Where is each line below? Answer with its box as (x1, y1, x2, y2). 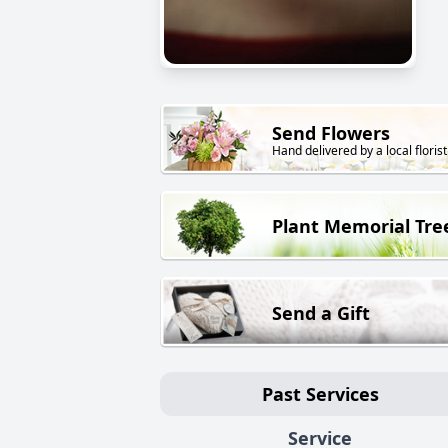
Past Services (261, 381, 379, 406)
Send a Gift (272, 300, 370, 325)
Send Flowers (272, 121, 390, 146)
